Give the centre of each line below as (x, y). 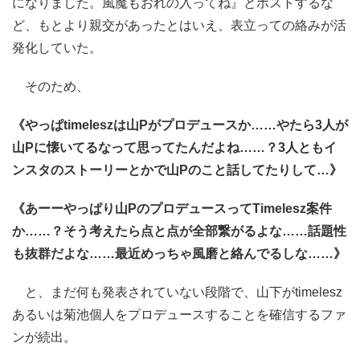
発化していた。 (57, 48)
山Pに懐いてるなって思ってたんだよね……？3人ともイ (174, 147)
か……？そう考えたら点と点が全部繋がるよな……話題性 (179, 231)
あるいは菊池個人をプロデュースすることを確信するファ (179, 315)
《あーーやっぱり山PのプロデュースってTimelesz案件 (172, 209)
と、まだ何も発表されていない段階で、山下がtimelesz (177, 292)
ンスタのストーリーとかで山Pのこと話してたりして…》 (177, 170)
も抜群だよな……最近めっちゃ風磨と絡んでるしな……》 (179, 254)
